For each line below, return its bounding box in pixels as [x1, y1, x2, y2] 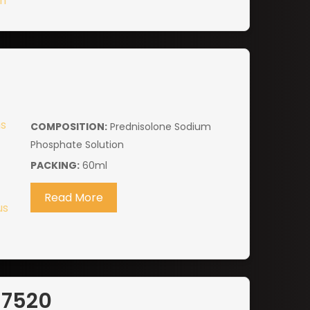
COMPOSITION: [30, 120, 107, 134]
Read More [44, 190, 103, 206]
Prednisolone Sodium [107, 120, 211, 134]
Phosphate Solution [30, 138, 124, 152]
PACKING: [30, 158, 80, 173]
